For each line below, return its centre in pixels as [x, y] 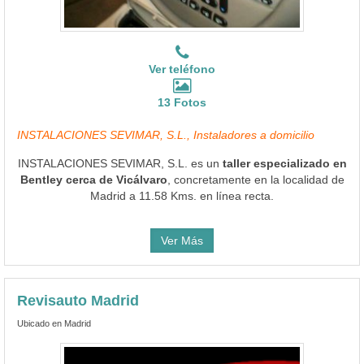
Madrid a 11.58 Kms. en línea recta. [182, 195]
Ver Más [182, 240]
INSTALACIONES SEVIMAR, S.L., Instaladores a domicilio [166, 134]
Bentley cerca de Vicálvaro [93, 179]
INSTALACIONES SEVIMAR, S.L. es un [120, 163]
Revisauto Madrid [78, 300]
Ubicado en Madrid [54, 323]
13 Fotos [182, 102]
